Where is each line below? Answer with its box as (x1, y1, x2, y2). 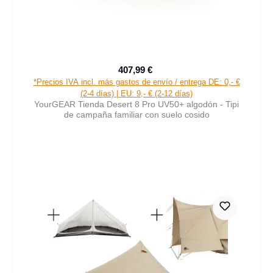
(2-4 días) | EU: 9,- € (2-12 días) (80, 88, 193, 98)
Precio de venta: (135, 70, 199, 80)
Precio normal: (154, 71, 211, 80)
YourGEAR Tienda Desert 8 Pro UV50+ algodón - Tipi (34, 99, 239, 109)
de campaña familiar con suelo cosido (63, 109, 210, 119)
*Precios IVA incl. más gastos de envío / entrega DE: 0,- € (33, 77, 240, 87)
